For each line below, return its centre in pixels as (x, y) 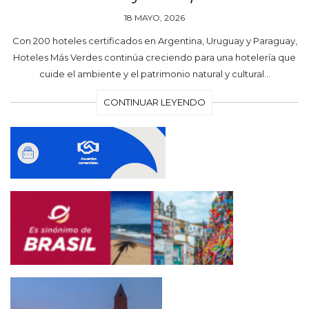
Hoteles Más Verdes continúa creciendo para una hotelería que (154, 58)
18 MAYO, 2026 (154, 18)
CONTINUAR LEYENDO (154, 102)
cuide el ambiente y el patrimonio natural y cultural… (154, 74)
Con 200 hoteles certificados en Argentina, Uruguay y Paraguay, (154, 41)
